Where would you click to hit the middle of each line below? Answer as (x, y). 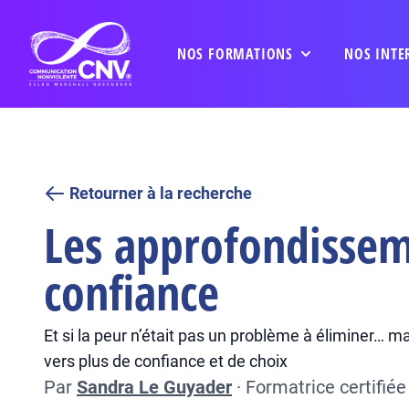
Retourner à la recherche (161, 193)
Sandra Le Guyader (154, 387)
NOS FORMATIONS (235, 54)
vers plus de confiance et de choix (166, 361)
